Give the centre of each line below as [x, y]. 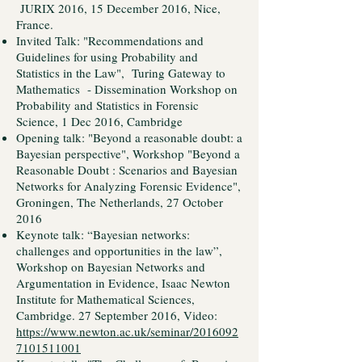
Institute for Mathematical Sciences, [105, 299]
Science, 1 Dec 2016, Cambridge [99, 121]
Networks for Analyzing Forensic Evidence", [128, 186]
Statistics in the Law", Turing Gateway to [121, 73]
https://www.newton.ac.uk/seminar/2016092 [127, 331]
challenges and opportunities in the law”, [119, 250]
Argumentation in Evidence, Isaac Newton [123, 283]
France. [35, 24]
